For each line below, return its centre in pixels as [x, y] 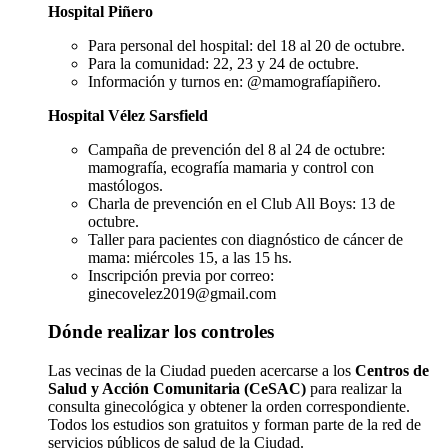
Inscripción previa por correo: [181, 275]
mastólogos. [125, 185]
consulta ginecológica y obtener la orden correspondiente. [229, 407]
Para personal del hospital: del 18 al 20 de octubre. [246, 45]
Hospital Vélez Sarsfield [128, 115]
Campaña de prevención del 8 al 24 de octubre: [236, 149]
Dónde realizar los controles [161, 332]
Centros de [392, 371]
